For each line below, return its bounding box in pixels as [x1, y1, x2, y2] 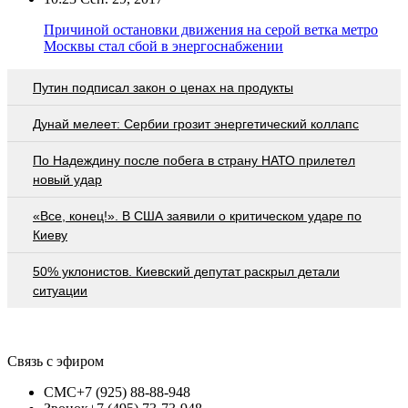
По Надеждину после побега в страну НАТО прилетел [33, 152, 355, 168]
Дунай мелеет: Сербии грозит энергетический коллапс [33, 116, 359, 131]
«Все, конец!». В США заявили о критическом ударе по [33, 208, 362, 223]
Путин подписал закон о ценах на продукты [33, 79, 293, 95]
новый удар [33, 171, 102, 187]
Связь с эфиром [7, 352, 104, 369]
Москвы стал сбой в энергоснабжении [44, 37, 283, 54]
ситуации [33, 282, 87, 298]
